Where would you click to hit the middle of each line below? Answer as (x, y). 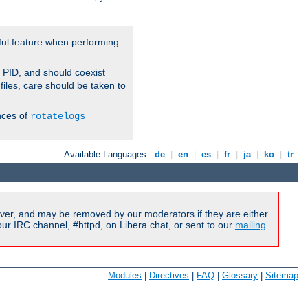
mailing (251, 225)
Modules (125, 275)
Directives (169, 275)
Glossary (240, 275)
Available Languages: (108, 155)
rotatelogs (58, 117)
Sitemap (282, 275)
